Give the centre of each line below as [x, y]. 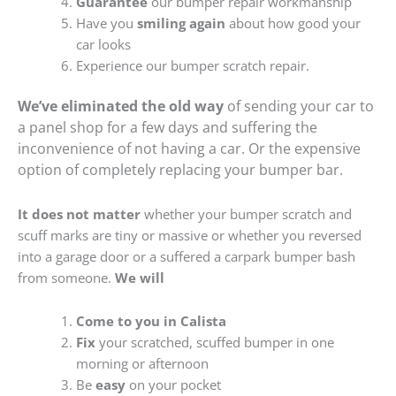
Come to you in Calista [151, 321]
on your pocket [173, 385]
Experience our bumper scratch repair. [192, 66]
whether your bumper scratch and [246, 213]
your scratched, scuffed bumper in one [214, 343]
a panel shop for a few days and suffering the [168, 127]
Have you [106, 23]
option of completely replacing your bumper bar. [180, 169]
